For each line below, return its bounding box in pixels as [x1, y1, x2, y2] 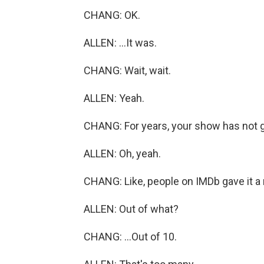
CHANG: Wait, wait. [84, 64, 171, 77]
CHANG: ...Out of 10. [84, 230, 177, 243]
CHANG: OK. [84, 9, 140, 21]
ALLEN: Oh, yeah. [84, 147, 161, 160]
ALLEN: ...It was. [84, 37, 157, 49]
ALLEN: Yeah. [84, 92, 144, 104]
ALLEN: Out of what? [84, 203, 179, 215]
